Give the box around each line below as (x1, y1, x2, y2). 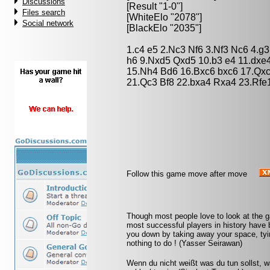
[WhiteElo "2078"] (127, 12, 202, 22)
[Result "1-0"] (127, 1, 183, 11)
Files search (22, 8, 65, 17)
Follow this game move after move (127, 169, 247, 178)
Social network (22, 19, 74, 28)
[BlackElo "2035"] (127, 23, 201, 33)
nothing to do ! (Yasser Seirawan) (127, 239, 242, 248)
